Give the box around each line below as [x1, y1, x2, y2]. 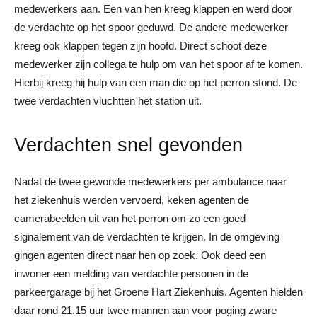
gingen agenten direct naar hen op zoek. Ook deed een [14, 248, 266, 261]
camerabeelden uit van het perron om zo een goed [14, 212, 246, 224]
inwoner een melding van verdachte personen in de [14, 267, 248, 279]
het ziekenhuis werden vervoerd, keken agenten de [14, 193, 249, 206]
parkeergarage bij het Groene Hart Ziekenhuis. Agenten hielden [14, 285, 303, 298]
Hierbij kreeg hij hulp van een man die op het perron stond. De [14, 76, 297, 88]
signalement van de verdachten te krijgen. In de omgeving [14, 230, 279, 243]
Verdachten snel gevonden [14, 134, 243, 156]
